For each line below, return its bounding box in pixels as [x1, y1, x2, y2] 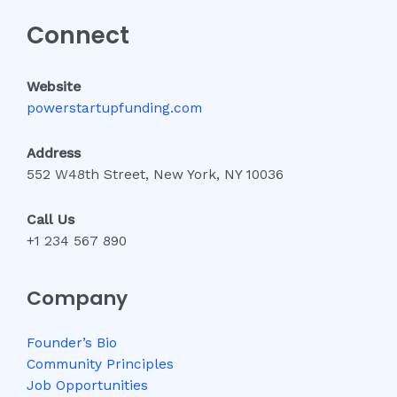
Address [27, 144, 81, 161]
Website [27, 78, 81, 95]
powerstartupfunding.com [27, 99, 202, 116]
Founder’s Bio [27, 334, 117, 351]
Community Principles [27, 355, 174, 372]
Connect [27, 19, 129, 52]
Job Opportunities [27, 377, 148, 393]
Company [27, 284, 128, 312]
